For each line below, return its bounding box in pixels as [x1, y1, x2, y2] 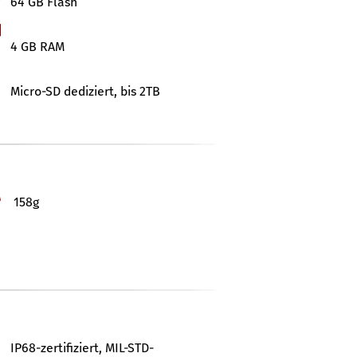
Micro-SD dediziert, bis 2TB [10, 84, 160, 99]
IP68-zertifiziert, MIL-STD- [10, 340, 154, 355]
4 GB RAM [10, 39, 65, 54]
